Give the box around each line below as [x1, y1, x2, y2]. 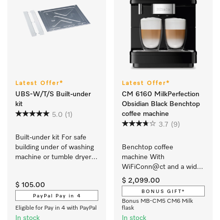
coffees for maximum [122, 183, 187, 190]
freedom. [122, 193, 150, 200]
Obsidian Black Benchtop [122, 101, 200, 108]
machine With [122, 154, 165, 161]
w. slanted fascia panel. [15, 164, 86, 170]
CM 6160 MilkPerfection [122, 91, 199, 98]
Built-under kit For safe [15, 134, 86, 141]
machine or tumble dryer [15, 154, 91, 161]
